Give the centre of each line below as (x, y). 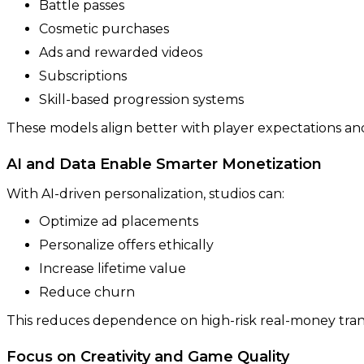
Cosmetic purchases (104, 28)
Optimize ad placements (119, 221)
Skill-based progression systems (141, 99)
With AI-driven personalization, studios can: (145, 193)
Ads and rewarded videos (121, 52)
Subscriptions (83, 76)
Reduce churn (87, 292)
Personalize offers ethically (126, 245)
